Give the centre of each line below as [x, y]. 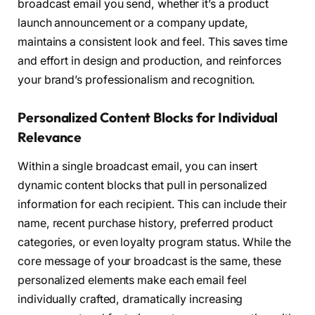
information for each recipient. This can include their [152, 204]
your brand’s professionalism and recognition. [137, 79]
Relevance [50, 137]
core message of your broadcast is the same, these [150, 261]
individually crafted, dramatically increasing [130, 299]
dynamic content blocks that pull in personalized [143, 185]
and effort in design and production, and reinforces [149, 60]
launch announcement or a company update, [133, 22]
